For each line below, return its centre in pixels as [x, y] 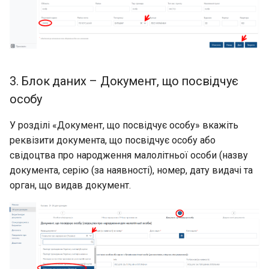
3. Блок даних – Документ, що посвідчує [124, 81]
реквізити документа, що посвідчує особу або [113, 141]
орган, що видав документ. [70, 186]
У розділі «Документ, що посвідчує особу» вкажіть [124, 125]
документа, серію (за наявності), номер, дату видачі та [131, 171]
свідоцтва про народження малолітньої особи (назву [129, 156]
